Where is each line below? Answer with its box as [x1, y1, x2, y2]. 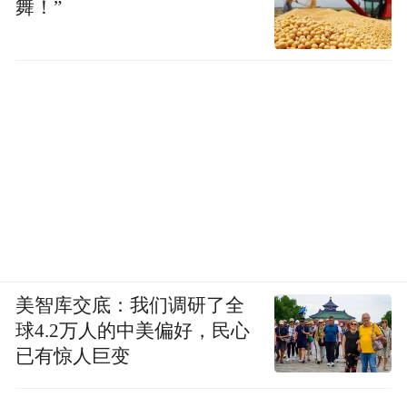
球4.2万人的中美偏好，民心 [15, 321, 251, 342]
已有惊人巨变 [15, 346, 131, 367]
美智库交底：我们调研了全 [15, 295, 245, 316]
